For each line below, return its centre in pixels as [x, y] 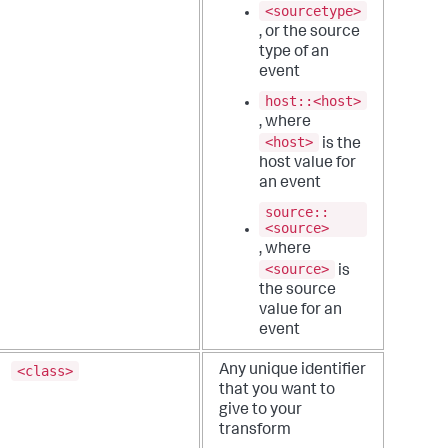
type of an [294, 53]
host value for [307, 164]
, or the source [309, 33]
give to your [260, 411]
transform [255, 431]
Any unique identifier [292, 371]
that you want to [277, 391]
